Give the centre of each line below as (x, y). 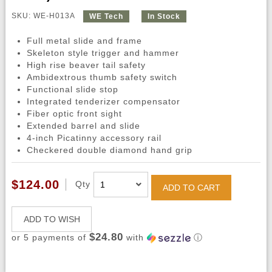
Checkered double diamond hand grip (109, 150)
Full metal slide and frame (84, 41)
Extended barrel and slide (83, 126)
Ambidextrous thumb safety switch (102, 77)
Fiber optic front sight (74, 114)
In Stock (164, 16)
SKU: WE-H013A (44, 16)
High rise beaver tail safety (86, 65)
